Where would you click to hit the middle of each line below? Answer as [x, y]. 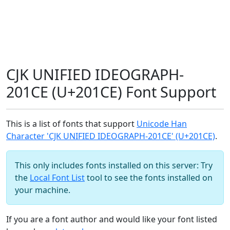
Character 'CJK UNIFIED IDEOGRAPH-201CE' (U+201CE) [111, 136]
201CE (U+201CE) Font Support [111, 92]
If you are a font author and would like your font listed [112, 219]
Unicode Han [162, 124]
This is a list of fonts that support [71, 124]
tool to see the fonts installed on [149, 178]
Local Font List [57, 178]
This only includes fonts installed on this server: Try [114, 165]
